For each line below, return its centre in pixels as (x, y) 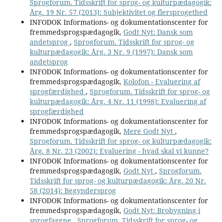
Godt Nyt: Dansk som (158, 32)
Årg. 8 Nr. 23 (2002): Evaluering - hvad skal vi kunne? (119, 151)
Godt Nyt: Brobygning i (162, 210)
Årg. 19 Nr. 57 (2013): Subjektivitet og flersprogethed (118, 12)
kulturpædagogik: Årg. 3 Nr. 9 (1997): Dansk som (111, 52)
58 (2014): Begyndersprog (73, 190)
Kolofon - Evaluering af (162, 81)
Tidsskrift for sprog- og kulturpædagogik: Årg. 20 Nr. (118, 180)
